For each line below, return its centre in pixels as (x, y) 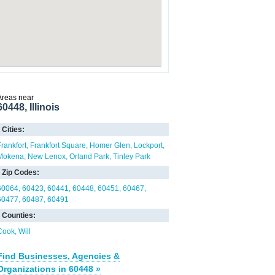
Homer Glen (110, 145)
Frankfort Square (58, 145)
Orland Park (89, 157)
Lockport (148, 145)
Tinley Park (132, 157)
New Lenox (47, 157)
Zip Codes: (21, 172)
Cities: (13, 130)
